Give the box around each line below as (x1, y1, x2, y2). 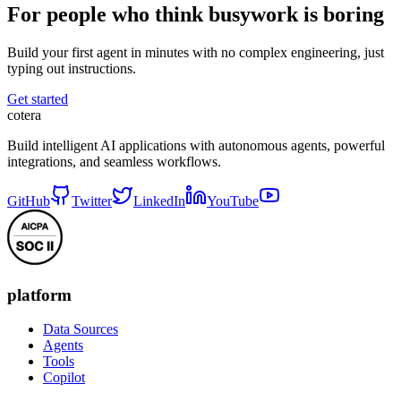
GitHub (7, 193, 50, 209)
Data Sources (43, 321, 118, 337)
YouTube (207, 193, 259, 209)
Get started (7, 91, 68, 107)
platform (7, 285, 72, 304)
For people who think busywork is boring (7, 3, 384, 27)
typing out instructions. (7, 61, 136, 76)
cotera (7, 107, 41, 123)
